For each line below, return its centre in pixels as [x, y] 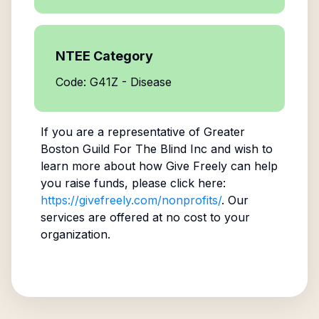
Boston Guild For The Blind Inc [124, 149]
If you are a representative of [122, 132]
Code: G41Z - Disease [114, 82]
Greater [224, 132]
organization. [75, 234]
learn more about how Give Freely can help [159, 166]
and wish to [240, 149]
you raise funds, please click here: [133, 183]
